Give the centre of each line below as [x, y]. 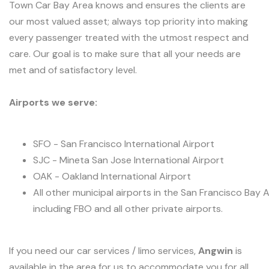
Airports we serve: [53, 102]
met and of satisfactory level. [73, 70]
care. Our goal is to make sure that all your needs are [125, 54]
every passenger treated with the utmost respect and [129, 38]
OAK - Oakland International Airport [112, 176]
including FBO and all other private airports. [128, 208]
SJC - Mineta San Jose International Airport [128, 160]
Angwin [216, 250]
